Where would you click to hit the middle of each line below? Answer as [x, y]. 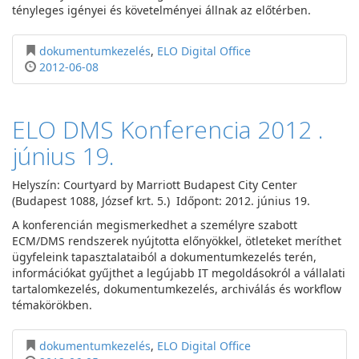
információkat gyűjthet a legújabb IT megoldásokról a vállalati [179, 273]
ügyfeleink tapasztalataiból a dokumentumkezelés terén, [164, 257]
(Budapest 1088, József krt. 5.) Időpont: [117, 201]
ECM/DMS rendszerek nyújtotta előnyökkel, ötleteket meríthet [177, 241]
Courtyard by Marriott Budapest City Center [180, 185]
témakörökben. [52, 305]
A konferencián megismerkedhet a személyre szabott [155, 225]
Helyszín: [36, 185]
